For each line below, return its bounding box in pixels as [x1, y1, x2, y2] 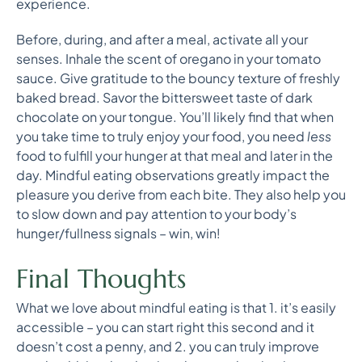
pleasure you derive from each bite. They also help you [16, 186, 346, 203]
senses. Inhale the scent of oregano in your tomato [16, 50, 321, 67]
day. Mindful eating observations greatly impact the [16, 166, 330, 183]
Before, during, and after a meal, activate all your [16, 31, 308, 48]
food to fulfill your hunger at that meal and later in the [16, 147, 333, 164]
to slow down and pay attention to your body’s [16, 205, 297, 222]
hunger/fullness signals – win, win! [16, 225, 223, 242]
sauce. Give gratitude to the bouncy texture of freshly [16, 69, 340, 86]
